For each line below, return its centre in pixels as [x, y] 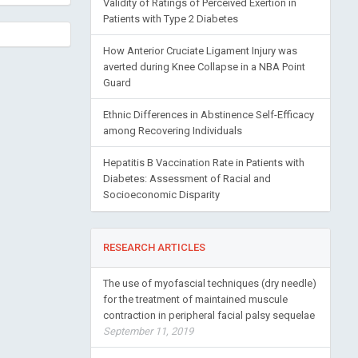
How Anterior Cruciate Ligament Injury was [200, 51]
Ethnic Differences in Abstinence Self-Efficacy [208, 115]
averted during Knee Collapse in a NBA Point [204, 67]
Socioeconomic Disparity [161, 195]
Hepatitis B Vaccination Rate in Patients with [203, 163]
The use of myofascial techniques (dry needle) [209, 283]
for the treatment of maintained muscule [195, 299]
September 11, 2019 [148, 331]
